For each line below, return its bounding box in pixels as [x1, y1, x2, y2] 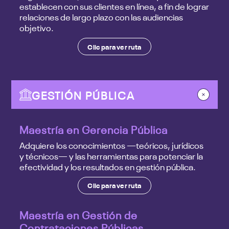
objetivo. [19, 21, 54, 34]
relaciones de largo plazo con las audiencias [19, 11, 184, 23]
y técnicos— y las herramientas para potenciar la [19, 150, 203, 162]
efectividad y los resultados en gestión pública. [19, 161, 196, 173]
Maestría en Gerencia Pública [19, 122, 168, 136]
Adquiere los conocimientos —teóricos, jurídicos [19, 139, 204, 151]
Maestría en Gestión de [19, 207, 138, 221]
